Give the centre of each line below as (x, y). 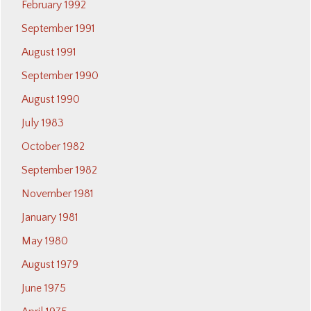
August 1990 (51, 100)
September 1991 (58, 29)
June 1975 (44, 288)
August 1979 (50, 265)
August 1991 (49, 52)
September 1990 (60, 76)
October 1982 (53, 147)
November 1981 (58, 194)
